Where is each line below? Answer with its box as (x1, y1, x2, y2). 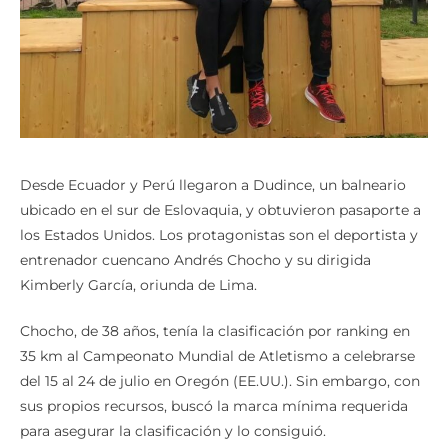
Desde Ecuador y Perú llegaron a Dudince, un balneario (20, 176, 406, 195)
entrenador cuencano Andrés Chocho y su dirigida (20, 251, 371, 270)
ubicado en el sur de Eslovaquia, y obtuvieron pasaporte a (20, 201, 421, 220)
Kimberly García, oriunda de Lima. (20, 276, 257, 295)
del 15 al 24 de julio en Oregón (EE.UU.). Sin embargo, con (20, 372, 420, 391)
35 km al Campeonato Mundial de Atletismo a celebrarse (20, 347, 415, 366)
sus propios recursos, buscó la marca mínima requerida (20, 397, 408, 416)
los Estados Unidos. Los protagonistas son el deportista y (20, 226, 418, 245)
